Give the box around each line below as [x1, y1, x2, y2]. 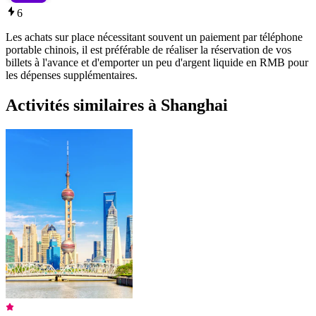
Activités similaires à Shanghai [6, 95, 228, 114]
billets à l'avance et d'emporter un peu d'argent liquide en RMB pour [6, 56, 308, 68]
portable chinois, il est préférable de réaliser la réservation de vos [6, 43, 291, 56]
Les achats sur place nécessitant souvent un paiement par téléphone [6, 30, 303, 43]
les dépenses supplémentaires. [6, 68, 138, 81]
